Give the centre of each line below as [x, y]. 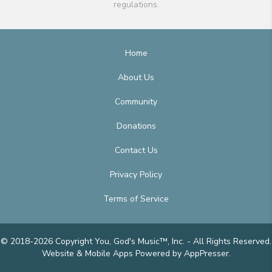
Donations [136, 126]
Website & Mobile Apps [88, 253]
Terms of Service [136, 199]
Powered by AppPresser [182, 253]
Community [136, 101]
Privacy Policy [136, 174]
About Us [136, 77]
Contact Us [136, 150]
